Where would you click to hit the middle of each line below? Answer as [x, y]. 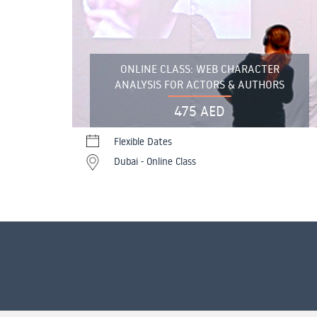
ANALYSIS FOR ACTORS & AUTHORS [200, 85]
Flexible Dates [143, 142]
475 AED [200, 111]
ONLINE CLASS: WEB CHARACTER [200, 69]
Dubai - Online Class [155, 162]
